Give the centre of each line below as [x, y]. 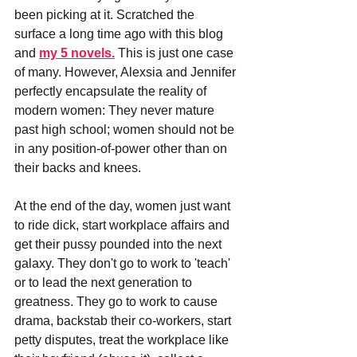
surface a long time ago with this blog [120, 33]
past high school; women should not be [126, 129]
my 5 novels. [77, 53]
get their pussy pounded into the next [120, 244]
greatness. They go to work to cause [118, 301]
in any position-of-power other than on [122, 148]
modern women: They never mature [116, 110]
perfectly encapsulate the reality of [112, 91]
